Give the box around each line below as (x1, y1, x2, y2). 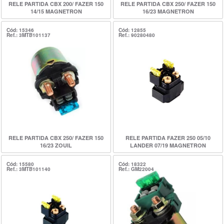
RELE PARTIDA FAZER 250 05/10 (125, 134, 210, 141)
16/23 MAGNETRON (142, 7, 194, 15)
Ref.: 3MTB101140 (6, 165, 50, 172)
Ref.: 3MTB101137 (6, 31, 50, 38)
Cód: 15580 (6, 160, 34, 167)
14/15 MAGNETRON (30, 7, 82, 15)
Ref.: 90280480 (118, 31, 155, 38)
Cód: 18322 (118, 160, 146, 167)
